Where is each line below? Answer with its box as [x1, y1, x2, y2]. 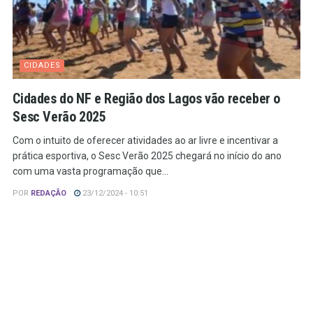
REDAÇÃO [31, 189, 67, 198]
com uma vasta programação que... [13, 166, 169, 177]
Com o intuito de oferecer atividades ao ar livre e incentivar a [13, 135, 279, 147]
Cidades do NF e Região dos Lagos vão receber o [13, 90, 280, 108]
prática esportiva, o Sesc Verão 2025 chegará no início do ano [13, 150, 282, 162]
